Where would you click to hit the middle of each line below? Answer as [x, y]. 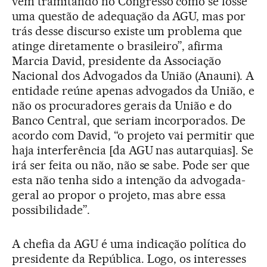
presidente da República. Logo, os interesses [129, 258]
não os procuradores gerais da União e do [122, 105]
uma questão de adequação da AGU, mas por [129, 16]
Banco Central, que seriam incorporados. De [129, 120]
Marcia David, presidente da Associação [117, 60]
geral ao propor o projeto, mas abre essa [119, 195]
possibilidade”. [51, 209]
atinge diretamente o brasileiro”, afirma [118, 46]
